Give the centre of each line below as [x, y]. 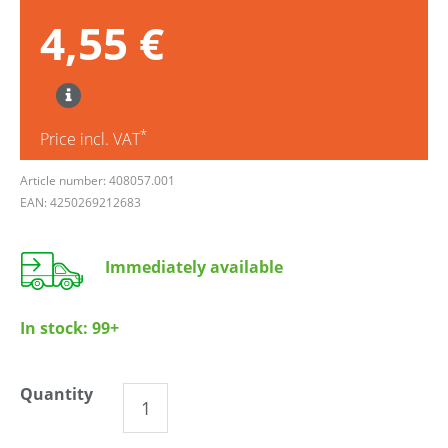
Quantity [56, 393]
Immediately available [194, 266]
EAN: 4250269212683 [80, 202]
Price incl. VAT [90, 138]
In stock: [56, 327]
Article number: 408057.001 [97, 180]
